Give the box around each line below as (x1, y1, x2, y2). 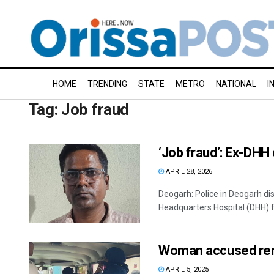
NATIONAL (216, 79, 256, 89)
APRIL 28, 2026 (164, 168, 212, 176)
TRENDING (87, 79, 127, 89)
